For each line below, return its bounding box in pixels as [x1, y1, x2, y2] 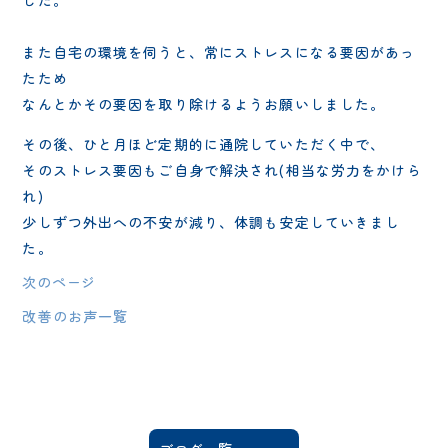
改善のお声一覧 [22, 305, 129, 326]
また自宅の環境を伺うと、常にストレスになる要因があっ [22, 41, 416, 62]
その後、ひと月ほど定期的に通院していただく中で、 [22, 133, 386, 154]
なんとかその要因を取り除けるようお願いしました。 [22, 93, 386, 114]
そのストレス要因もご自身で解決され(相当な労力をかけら [22, 159, 422, 180]
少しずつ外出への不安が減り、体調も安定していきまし [22, 211, 401, 232]
